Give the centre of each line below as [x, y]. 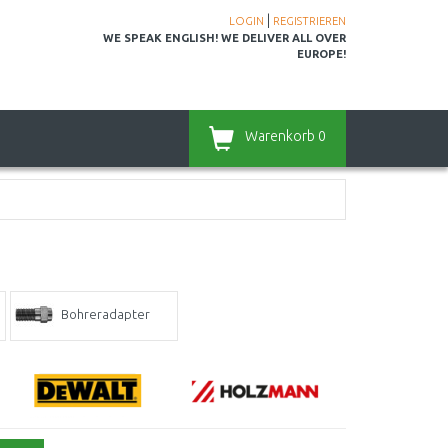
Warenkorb [280, 136]
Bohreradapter [105, 314]
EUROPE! [321, 54]
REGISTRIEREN [309, 21]
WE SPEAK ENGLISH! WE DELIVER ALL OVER [224, 38]
